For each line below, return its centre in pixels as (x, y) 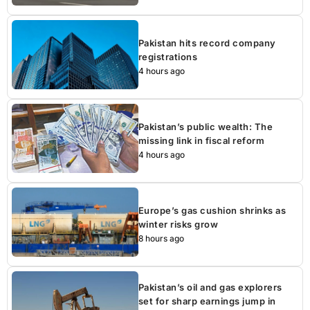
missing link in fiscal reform (201, 140)
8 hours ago (161, 238)
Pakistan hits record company (207, 43)
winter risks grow (178, 224)
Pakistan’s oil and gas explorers (210, 287)
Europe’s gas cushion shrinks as (212, 210)
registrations (168, 56)
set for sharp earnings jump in (207, 301)
